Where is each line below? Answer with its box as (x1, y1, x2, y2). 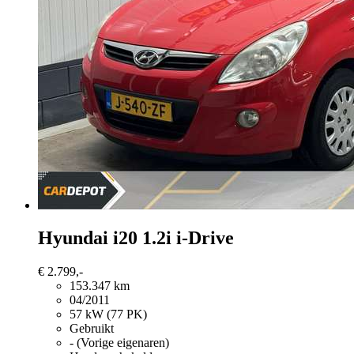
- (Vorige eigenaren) (70, 336, 169, 350)
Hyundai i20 (38, 228, 137, 249)
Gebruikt (70, 322, 114, 336)
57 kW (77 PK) (70, 307, 147, 322)
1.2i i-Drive (142, 228, 234, 249)
